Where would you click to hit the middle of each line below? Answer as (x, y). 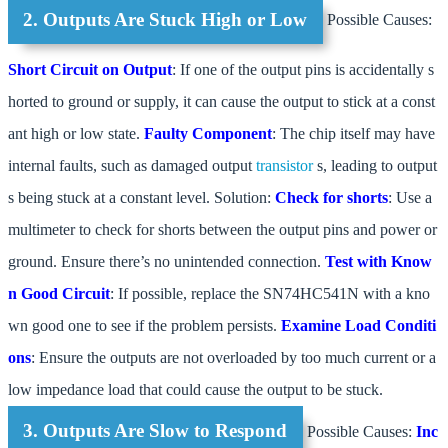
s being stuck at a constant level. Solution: (141, 197)
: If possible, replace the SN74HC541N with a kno (270, 293)
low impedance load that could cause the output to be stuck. (195, 389)
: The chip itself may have (353, 133)
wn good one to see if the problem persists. (144, 325)
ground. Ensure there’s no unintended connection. (166, 261)
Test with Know (378, 261)
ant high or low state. (76, 133)
